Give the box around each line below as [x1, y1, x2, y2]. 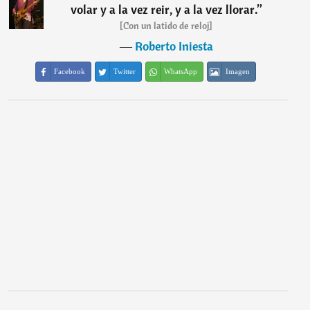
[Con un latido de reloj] [120, 19, 213, 32]
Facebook [54, 67, 86, 75]
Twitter [113, 67, 136, 75]
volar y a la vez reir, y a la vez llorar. [70, 1, 257, 17]
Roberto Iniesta [134, 38, 213, 54]
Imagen [226, 67, 250, 75]
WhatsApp [164, 67, 198, 75]
